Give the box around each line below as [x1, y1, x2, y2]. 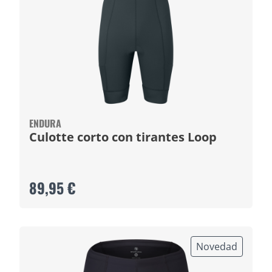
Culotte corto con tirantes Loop [188, 129, 217, 145]
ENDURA [29, 116, 61, 131]
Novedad [196, 240, 237, 253]
